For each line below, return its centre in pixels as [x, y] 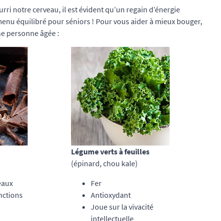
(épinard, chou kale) [105, 163]
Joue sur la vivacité [122, 207]
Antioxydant [111, 195]
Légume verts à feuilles [110, 151]
